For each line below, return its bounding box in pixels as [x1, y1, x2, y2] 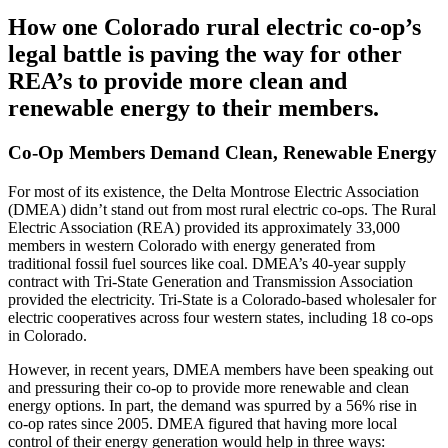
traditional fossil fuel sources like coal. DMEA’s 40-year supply [8, 255, 406, 273]
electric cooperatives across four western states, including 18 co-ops [8, 309, 433, 327]
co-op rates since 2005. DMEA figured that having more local [8, 415, 397, 433]
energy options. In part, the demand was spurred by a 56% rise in [8, 397, 417, 415]
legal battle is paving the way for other [8, 41, 402, 68]
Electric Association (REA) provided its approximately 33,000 [8, 219, 400, 237]
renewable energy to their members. [8, 95, 379, 122]
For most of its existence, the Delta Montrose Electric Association [8, 183, 419, 201]
